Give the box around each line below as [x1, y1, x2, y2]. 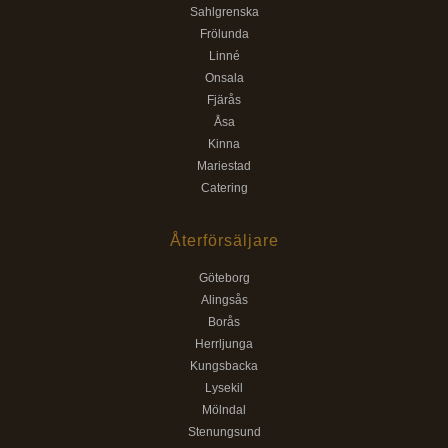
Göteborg [198, 270, 250, 285]
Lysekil [205, 380, 243, 395]
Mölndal [202, 402, 246, 417]
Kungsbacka [190, 358, 258, 373]
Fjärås [207, 92, 241, 107]
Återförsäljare [169, 231, 279, 249]
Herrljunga [195, 336, 253, 351]
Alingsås [200, 292, 248, 307]
